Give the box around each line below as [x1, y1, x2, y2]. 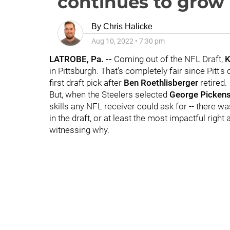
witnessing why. [49, 125, 109, 135]
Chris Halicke [103, 22, 152, 31]
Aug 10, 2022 [91, 37, 133, 45]
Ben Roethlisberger [124, 78, 198, 88]
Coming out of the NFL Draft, [112, 54, 225, 64]
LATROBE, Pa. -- [49, 54, 112, 64]
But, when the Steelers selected [49, 89, 169, 100]
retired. [198, 78, 229, 88]
